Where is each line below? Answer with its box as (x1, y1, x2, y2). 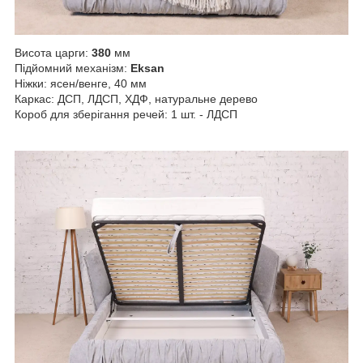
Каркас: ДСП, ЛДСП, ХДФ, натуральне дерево (15, 92, 258, 105)
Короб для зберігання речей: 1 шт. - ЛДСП (15, 107, 237, 121)
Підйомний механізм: (15, 61, 130, 75)
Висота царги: (15, 45, 92, 59)
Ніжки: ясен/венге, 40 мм (15, 76, 147, 90)
